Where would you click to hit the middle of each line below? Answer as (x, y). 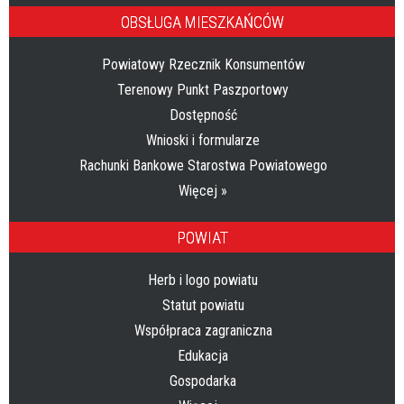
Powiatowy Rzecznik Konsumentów (203, 65)
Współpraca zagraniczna (203, 331)
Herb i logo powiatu (203, 280)
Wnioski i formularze (203, 141)
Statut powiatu (203, 306)
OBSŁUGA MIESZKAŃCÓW (202, 23)
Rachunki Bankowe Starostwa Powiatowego (203, 166)
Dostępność (203, 115)
